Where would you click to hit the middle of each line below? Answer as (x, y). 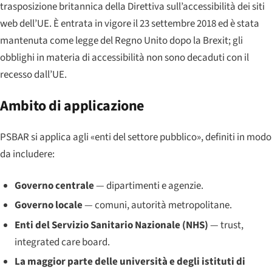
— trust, (226, 225)
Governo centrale (54, 186)
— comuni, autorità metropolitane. (157, 206)
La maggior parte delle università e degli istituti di (130, 261)
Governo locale (48, 206)
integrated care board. (62, 242)
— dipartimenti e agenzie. (148, 186)
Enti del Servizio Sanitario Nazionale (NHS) (111, 225)
